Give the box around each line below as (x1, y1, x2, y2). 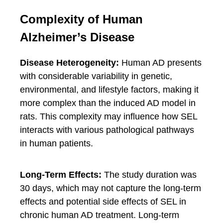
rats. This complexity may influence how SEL (20, 111, 197, 121)
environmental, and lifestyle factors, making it (20, 85, 199, 95)
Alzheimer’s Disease (20, 30, 134, 44)
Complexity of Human (20, 12, 143, 26)
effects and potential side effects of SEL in (20, 197, 186, 207)
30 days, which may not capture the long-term (20, 183, 201, 193)
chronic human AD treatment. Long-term (20, 210, 179, 220)
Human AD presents (119, 58, 202, 68)
